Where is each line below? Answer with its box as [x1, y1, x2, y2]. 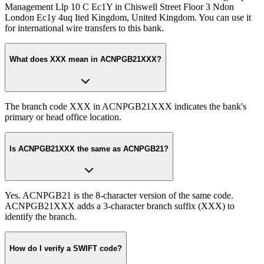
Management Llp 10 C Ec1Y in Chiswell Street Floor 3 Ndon [5, 1, 234, 12]
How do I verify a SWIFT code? [9, 244, 122, 253]
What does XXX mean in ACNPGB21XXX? [9, 55, 161, 64]
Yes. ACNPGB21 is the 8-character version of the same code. [5, 190, 233, 201]
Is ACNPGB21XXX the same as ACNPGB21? [9, 144, 169, 153]
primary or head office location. [5, 111, 121, 122]
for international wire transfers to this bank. [5, 22, 164, 33]
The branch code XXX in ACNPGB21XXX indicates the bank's [5, 101, 246, 111]
